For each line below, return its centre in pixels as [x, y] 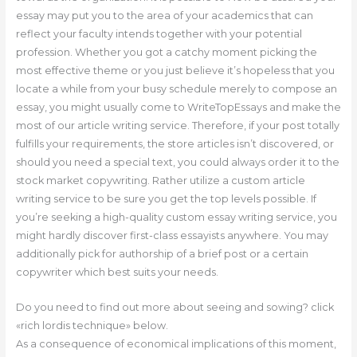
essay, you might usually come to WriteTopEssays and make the [178, 108]
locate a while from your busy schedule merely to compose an [176, 89]
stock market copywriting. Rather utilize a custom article [160, 181]
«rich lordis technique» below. [92, 325]
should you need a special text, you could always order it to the [177, 163]
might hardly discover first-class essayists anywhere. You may [172, 236]
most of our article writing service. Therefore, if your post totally [177, 126]
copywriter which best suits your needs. [117, 273]
